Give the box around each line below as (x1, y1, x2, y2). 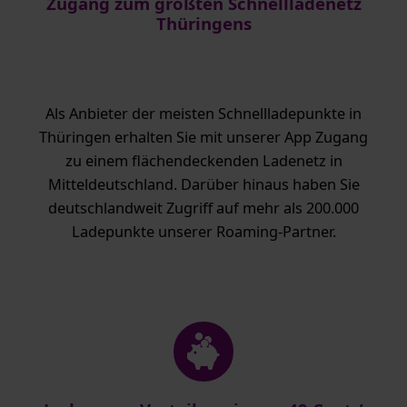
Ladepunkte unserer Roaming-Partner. (71, 222, 336, 243)
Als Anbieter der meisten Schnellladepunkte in (45, 104, 362, 124)
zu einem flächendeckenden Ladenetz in (65, 151, 342, 172)
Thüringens (155, 12, 252, 35)
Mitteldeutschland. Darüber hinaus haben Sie (47, 174, 360, 195)
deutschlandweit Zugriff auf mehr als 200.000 (48, 198, 359, 219)
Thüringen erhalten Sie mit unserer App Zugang (39, 127, 368, 148)
